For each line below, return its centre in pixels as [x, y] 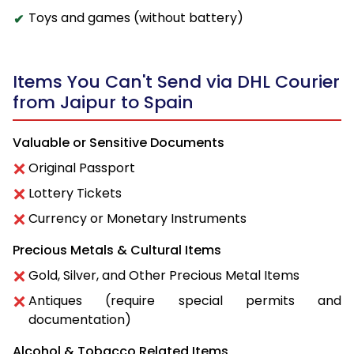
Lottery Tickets [75, 194]
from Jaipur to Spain [103, 103]
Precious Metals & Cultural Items [117, 250]
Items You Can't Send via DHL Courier [176, 82]
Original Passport [82, 168]
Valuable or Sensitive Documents [119, 143]
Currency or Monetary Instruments [137, 219]
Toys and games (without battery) [136, 18]
